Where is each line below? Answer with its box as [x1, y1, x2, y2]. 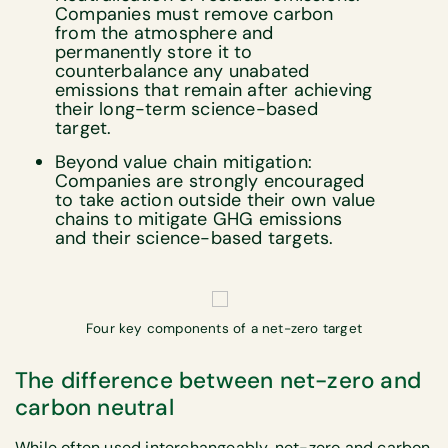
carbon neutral [15, 392, 174, 422]
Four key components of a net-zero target [86, 319, 362, 337]
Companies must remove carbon [55, 2, 334, 27]
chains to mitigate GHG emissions [55, 207, 343, 232]
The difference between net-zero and [15, 365, 422, 395]
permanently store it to [55, 40, 253, 65]
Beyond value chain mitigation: [55, 150, 312, 175]
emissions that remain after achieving [55, 78, 373, 103]
